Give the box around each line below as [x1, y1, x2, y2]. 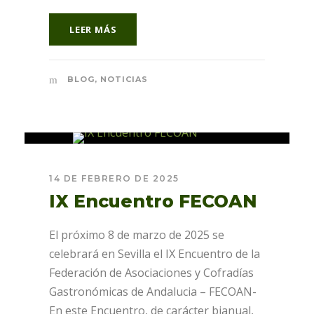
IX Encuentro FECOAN [49, 191, 257, 212]
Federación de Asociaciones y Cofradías [49, 265, 254, 280]
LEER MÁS [69, 23, 117, 36]
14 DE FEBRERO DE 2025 [49, 173, 179, 184]
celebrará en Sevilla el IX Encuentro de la [49, 246, 260, 261]
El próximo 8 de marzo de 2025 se [49, 227, 224, 243]
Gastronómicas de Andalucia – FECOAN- [49, 284, 257, 299]
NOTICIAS [100, 74, 148, 84]
